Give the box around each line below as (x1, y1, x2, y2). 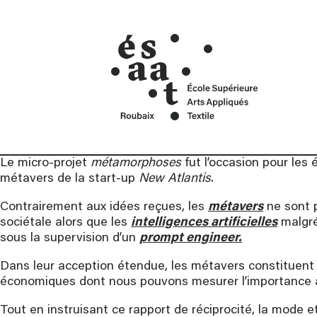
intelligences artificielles (131, 217, 277, 229)
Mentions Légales (122, 12, 204, 23)
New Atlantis (139, 173, 211, 185)
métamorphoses (91, 157, 181, 170)
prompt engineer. (139, 232, 242, 245)
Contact (122, 32, 160, 42)
